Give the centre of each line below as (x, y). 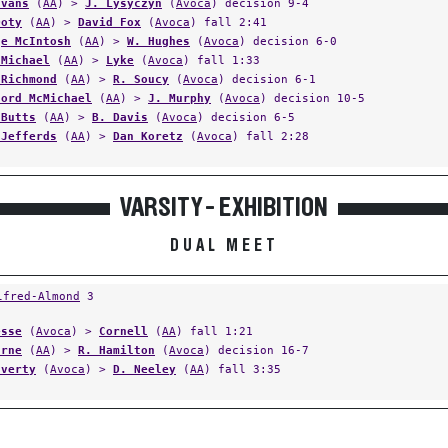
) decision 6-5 (246, 117)
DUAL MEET (224, 246)
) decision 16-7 (256, 350)
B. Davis (120, 117)
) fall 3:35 (242, 369)
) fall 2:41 (228, 22)
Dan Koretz (148, 136)
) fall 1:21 (214, 331)
